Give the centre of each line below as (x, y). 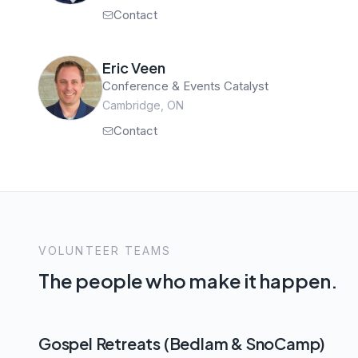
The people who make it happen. (188, 280)
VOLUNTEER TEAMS (105, 250)
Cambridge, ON (143, 105)
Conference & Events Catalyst (185, 86)
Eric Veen (134, 67)
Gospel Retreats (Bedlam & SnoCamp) (182, 343)
